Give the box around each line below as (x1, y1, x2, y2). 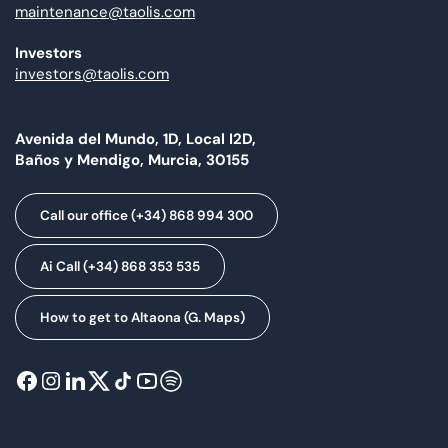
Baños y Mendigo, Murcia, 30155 (15, 149, 249, 170)
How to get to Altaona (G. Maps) (40, 309, 245, 327)
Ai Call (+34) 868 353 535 (40, 258, 200, 276)
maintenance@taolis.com (15, 2, 195, 23)
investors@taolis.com (15, 64, 169, 85)
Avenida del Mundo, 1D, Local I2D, (15, 128, 256, 149)
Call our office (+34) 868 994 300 (40, 207, 253, 225)
